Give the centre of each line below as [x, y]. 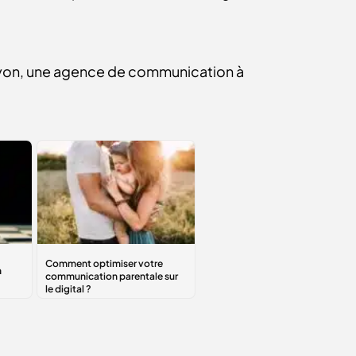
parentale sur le [93, 311]
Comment [76, 254]
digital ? [69, 330]
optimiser [75, 273]
